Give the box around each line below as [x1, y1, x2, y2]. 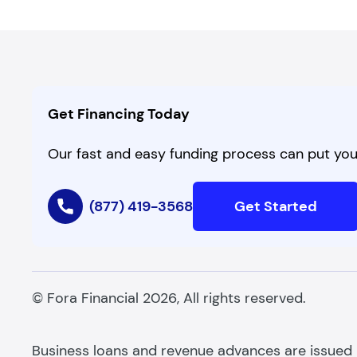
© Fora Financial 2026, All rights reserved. [32, 288, 306, 308]
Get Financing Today [48, 104, 190, 124]
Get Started [234, 197, 317, 216]
